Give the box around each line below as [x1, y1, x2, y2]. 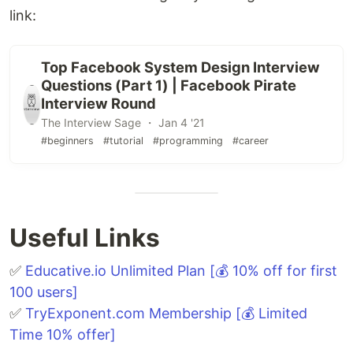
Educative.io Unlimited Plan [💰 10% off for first [25, 262, 337, 280]
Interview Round [40, 95, 156, 113]
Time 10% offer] [9, 326, 116, 344]
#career [232, 135, 269, 147]
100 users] [9, 284, 78, 301]
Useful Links [9, 222, 160, 254]
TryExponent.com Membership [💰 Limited [25, 305, 307, 322]
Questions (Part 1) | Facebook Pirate [40, 76, 296, 95]
